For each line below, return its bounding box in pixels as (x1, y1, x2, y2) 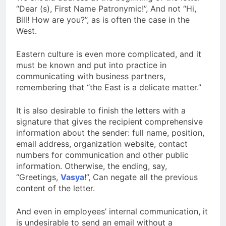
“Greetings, (16, 172, 61, 182)
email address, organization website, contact (16, 138, 188, 149)
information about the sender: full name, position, (16, 127, 204, 138)
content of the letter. (16, 183, 95, 193)
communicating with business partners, (16, 71, 165, 81)
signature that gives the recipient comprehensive (16, 116, 203, 127)
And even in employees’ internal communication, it (16, 206, 208, 216)
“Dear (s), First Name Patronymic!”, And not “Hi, (16, 3, 196, 14)
